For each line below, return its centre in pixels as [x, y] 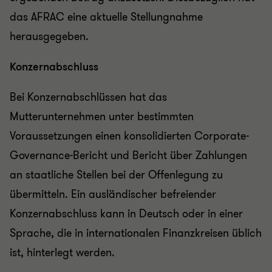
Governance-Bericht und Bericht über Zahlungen [128, 155]
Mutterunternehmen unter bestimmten [102, 117]
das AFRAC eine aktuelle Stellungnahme [106, 17]
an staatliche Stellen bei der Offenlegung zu [116, 175]
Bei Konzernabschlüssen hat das [88, 97]
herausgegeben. [51, 36]
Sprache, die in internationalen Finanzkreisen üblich [136, 233]
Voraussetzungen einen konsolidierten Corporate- [129, 136]
